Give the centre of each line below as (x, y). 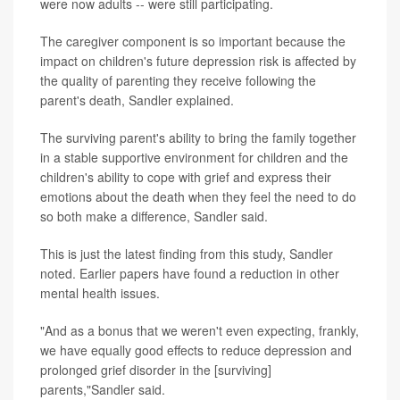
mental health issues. (100, 292)
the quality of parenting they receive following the (178, 80)
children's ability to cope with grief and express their (186, 176)
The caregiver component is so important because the (193, 41)
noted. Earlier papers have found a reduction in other (190, 273)
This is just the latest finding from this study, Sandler (187, 253)
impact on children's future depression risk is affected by (198, 60)
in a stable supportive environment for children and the (194, 157)
